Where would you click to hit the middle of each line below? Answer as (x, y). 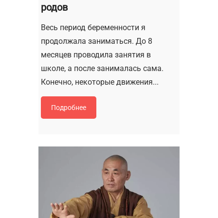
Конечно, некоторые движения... (100, 82)
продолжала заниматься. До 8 (97, 41)
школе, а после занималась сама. (102, 69)
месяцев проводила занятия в (96, 55)
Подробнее (69, 108)
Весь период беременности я (93, 28)
